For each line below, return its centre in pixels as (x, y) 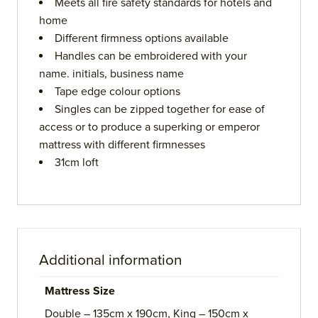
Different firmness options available (142, 39)
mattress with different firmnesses (122, 145)
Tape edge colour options (117, 92)
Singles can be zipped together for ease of (160, 110)
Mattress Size (80, 291)
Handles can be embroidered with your (151, 56)
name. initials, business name (111, 74)
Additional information (110, 261)
